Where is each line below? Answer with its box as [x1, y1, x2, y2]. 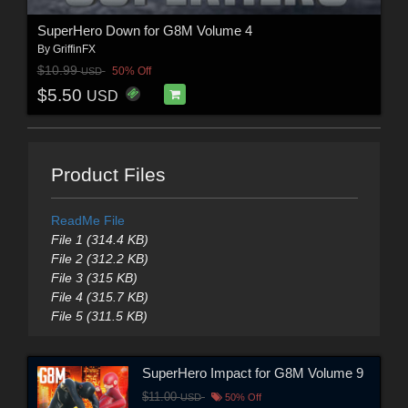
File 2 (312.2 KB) [50, 251, 148, 267]
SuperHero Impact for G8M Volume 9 [142, 364, 363, 381]
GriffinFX [52, 42, 96, 56]
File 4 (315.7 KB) [50, 290, 148, 305]
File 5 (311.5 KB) [50, 309, 148, 324]
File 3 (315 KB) [50, 270, 138, 286]
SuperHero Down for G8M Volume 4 [36, 22, 252, 38]
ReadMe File [50, 213, 125, 229]
